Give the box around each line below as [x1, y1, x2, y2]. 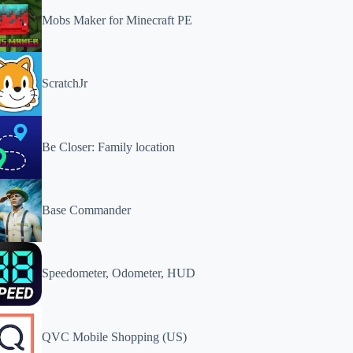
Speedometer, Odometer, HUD [42, 266, 196, 281]
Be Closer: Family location [42, 139, 176, 154]
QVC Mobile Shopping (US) [42, 329, 188, 344]
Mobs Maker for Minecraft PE [42, 13, 193, 28]
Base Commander [42, 203, 132, 217]
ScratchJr [42, 76, 88, 91]
